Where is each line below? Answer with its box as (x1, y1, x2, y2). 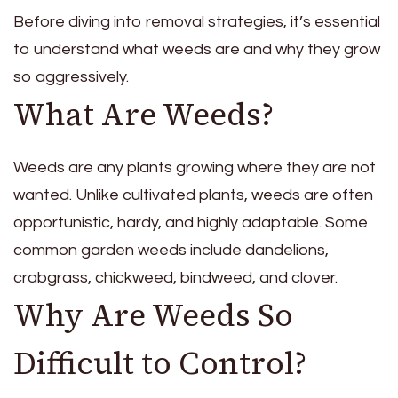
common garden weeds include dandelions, (13, 242, 329, 259)
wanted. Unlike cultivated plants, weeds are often (13, 187, 373, 204)
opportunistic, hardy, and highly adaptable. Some (13, 214, 368, 232)
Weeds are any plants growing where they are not (13, 159, 376, 177)
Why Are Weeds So (13, 294, 293, 338)
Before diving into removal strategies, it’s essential (13, 12, 380, 30)
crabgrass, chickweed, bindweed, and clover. (13, 269, 338, 287)
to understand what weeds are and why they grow (13, 40, 380, 58)
